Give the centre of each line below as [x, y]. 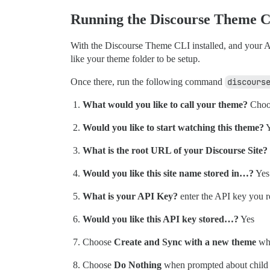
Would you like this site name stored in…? [168, 173]
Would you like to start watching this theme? [173, 127]
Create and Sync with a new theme [185, 242]
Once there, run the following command [148, 81]
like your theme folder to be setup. [135, 58]
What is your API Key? [130, 196]
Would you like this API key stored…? [161, 219]
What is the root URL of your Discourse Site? [175, 150]
